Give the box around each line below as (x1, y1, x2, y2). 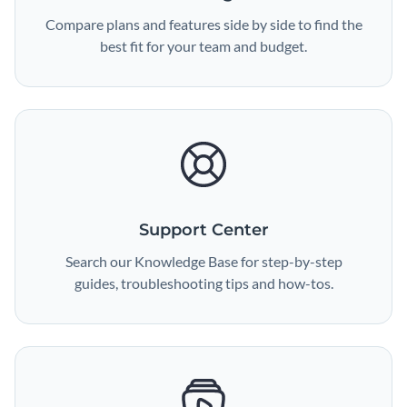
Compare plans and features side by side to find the (45, 15, 362, 33)
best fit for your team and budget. (100, 37, 307, 55)
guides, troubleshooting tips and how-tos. (74, 274, 333, 292)
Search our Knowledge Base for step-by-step (65, 253, 342, 270)
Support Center (138, 220, 269, 240)
